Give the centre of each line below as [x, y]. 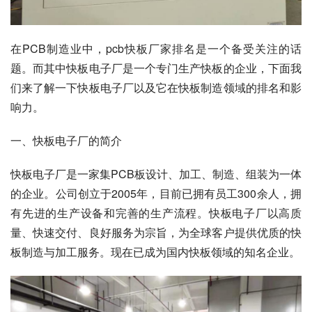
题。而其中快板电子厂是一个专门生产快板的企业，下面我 [156, 68]
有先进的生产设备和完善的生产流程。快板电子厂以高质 [156, 213]
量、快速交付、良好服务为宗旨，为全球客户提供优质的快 [156, 233]
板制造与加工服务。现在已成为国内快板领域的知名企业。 [155, 252]
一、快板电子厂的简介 [66, 141]
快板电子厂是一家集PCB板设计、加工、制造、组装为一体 [156, 174]
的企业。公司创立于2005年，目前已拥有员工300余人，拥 [156, 194]
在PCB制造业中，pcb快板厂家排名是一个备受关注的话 [156, 49]
